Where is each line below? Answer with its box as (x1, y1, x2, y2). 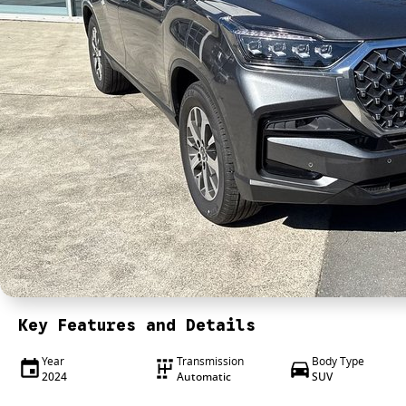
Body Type (311, 353, 364, 369)
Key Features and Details (18, 315, 256, 335)
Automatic (176, 369, 231, 384)
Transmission (176, 353, 244, 369)
